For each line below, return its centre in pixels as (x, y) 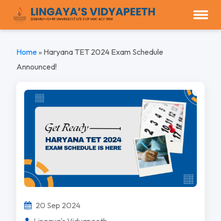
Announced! (36, 67)
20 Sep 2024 (57, 205)
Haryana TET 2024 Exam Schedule (103, 52)
